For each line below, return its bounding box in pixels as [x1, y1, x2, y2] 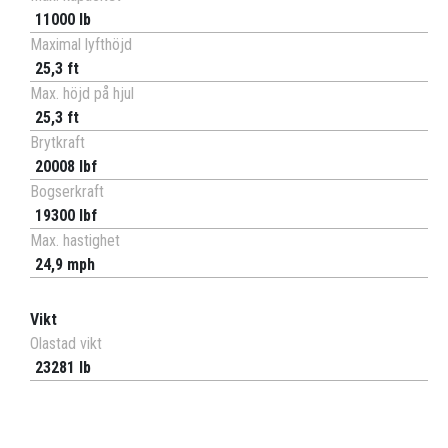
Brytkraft [30, 133, 85, 153]
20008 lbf [35, 157, 97, 177]
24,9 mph [35, 255, 95, 275]
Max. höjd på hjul [30, 84, 134, 104]
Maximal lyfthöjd [30, 35, 132, 55]
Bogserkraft [30, 182, 104, 202]
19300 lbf [35, 206, 97, 226]
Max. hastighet [30, 231, 120, 251]
